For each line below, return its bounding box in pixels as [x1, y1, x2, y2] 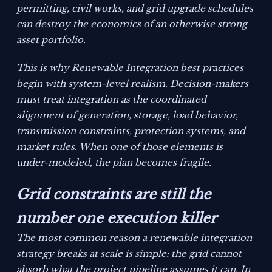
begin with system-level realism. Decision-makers [16, 78, 249, 90]
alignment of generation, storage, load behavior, [16, 109, 239, 121]
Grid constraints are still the [16, 186, 211, 203]
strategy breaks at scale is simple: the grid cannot [16, 248, 242, 260]
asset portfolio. [16, 34, 86, 46]
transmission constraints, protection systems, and [16, 125, 246, 137]
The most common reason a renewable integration [16, 232, 253, 244]
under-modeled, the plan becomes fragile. [16, 157, 212, 169]
